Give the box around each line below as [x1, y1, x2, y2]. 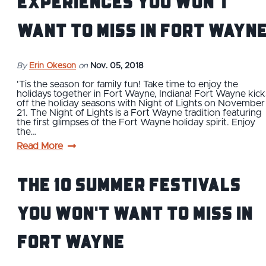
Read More [17, 141, 63, 151]
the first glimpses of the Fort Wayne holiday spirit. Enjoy [17, 117, 255, 127]
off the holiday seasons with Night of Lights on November [17, 98, 265, 108]
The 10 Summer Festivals [17, 169, 240, 198]
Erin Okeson [29, 61, 76, 70]
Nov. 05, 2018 [90, 61, 144, 70]
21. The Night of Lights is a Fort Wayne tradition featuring [17, 107, 262, 118]
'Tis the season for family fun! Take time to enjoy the [17, 79, 238, 89]
